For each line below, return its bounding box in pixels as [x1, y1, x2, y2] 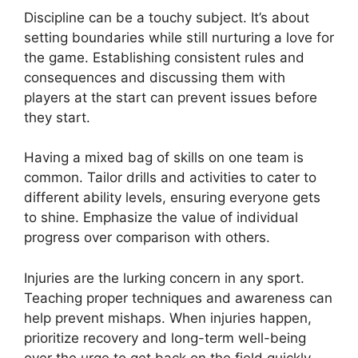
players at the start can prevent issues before [24, 89, 317, 105]
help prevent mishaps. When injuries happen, [24, 309, 312, 326]
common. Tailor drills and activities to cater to [24, 169, 316, 186]
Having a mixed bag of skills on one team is [24, 149, 304, 166]
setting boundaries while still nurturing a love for [24, 29, 334, 46]
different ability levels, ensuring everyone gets [24, 189, 320, 206]
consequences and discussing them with [24, 69, 285, 86]
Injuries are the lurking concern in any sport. [24, 269, 304, 286]
